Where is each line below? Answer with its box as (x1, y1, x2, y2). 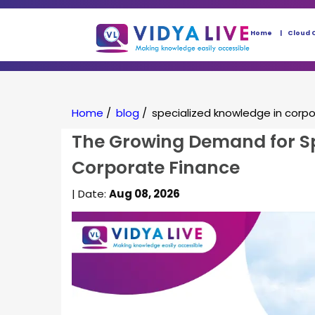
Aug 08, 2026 (109, 186, 180, 201)
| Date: (72, 186, 109, 201)
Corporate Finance (72, 155, 240, 180)
